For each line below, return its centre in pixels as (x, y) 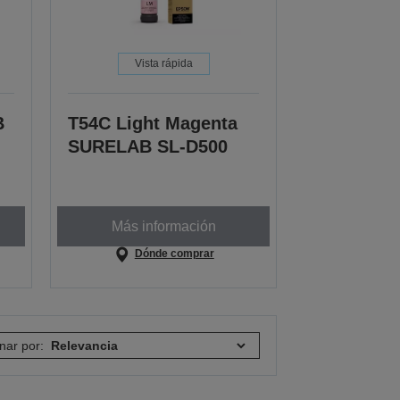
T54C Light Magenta (153, 124)
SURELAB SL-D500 (148, 147)
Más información (163, 226)
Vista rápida (163, 64)
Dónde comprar (174, 254)
